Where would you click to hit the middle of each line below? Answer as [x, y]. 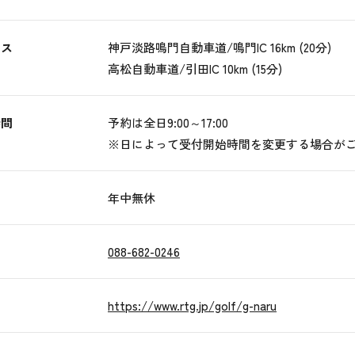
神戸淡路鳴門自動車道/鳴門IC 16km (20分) [219, 48]
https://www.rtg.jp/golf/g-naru [192, 306]
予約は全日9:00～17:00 [168, 123]
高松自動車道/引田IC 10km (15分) [195, 69]
